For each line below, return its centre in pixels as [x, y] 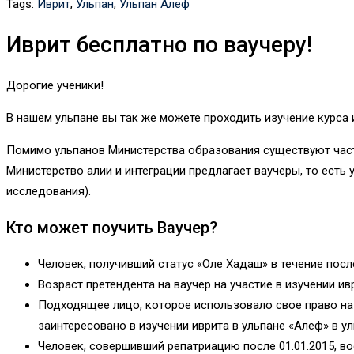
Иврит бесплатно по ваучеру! [159, 44]
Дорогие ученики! [55, 86]
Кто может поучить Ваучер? [112, 228]
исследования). [49, 192]
